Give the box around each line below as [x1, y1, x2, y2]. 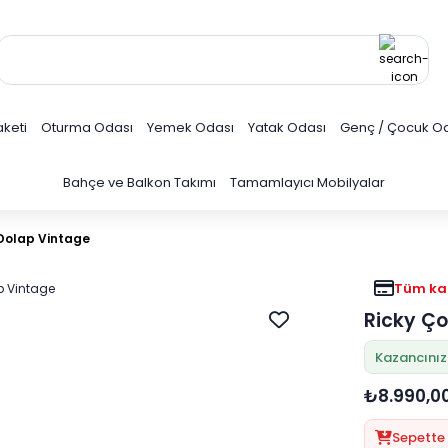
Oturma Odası [41, 118, 133, 137]
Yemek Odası [147, 118, 234, 137]
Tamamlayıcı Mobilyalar [230, 173, 385, 192]
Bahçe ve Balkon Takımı [63, 173, 216, 192]
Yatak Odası [248, 118, 326, 137]
